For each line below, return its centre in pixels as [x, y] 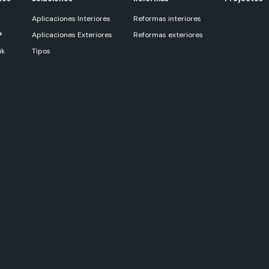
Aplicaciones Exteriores [72, 35]
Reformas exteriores [168, 35]
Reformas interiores [168, 19]
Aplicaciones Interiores [71, 19]
